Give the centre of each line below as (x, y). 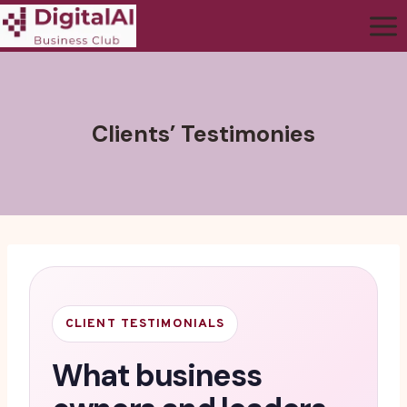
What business (157, 376)
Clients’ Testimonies (203, 134)
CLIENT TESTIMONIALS (145, 324)
